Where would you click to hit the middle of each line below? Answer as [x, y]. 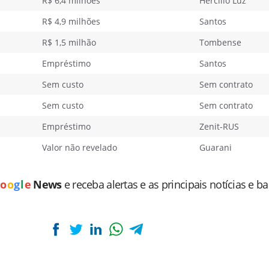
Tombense [220, 42]
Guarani [216, 147]
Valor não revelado [80, 147]
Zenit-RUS [219, 126]
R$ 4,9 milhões [71, 21]
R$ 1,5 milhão [69, 42]
